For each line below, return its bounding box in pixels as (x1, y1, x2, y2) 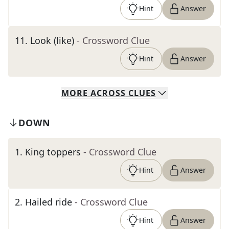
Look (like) (30, 34, 74, 47)
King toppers (25, 146, 81, 158)
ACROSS (90, 87, 126, 99)
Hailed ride (25, 196, 72, 208)
